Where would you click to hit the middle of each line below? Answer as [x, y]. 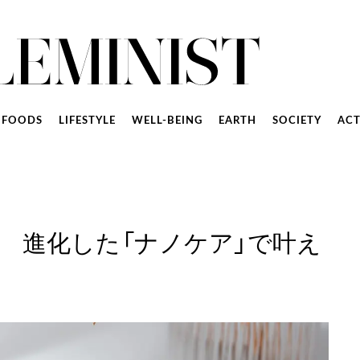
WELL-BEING [167, 121]
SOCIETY [297, 121]
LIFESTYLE [87, 121]
